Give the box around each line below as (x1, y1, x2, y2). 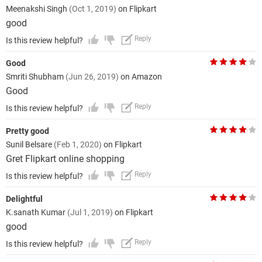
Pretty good (6, 126, 49, 136)
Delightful (6, 194, 43, 204)
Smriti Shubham (6, 72, 65, 81)
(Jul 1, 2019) (67, 208, 113, 217)
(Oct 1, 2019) (69, 4, 116, 13)
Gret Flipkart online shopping (6, 153, 125, 164)
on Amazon (119, 72, 162, 81)
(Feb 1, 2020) (54, 140, 102, 149)
